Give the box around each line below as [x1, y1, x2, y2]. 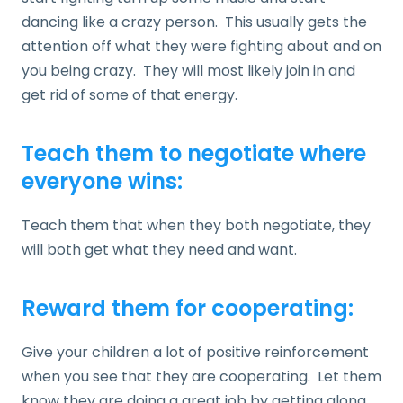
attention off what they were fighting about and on [22, 35, 381, 57]
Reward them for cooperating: [22, 292, 354, 323]
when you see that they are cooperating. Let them [22, 365, 381, 387]
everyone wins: [22, 166, 183, 196]
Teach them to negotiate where [22, 138, 366, 168]
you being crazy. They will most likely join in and [22, 59, 355, 81]
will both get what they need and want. [22, 238, 297, 260]
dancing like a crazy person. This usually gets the [22, 11, 367, 32]
